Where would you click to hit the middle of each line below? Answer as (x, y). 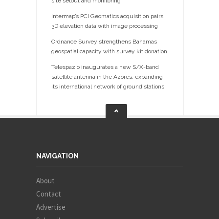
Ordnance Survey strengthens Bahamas (104, 42)
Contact (49, 194)
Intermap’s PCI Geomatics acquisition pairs (107, 16)
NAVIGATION (57, 156)
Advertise (51, 207)
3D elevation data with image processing (105, 26)
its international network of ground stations (108, 87)
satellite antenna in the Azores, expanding (107, 77)
